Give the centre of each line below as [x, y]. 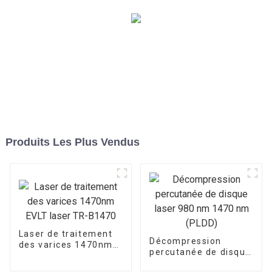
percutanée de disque [200, 252]
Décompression [185, 241]
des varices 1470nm [66, 244]
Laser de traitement [66, 233]
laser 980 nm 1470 [193, 263]
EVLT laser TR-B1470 [68, 255]
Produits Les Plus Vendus [72, 142]
